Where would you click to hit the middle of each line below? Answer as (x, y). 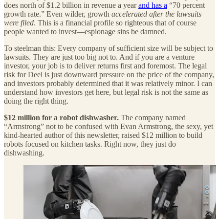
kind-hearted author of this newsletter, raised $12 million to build (103, 135)
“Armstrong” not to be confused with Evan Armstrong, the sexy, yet (109, 126)
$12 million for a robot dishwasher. (62, 117)
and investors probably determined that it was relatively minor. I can (108, 83)
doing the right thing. (36, 101)
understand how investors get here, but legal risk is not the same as (106, 92)
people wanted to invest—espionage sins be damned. (85, 31)
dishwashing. (24, 153)
